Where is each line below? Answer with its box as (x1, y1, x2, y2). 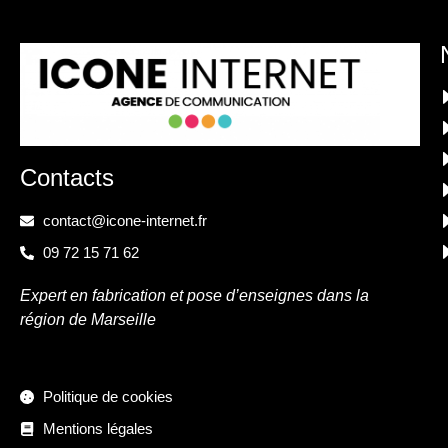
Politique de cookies (42, 387, 173, 405)
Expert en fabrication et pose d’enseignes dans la (20, 286, 369, 304)
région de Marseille (20, 310, 156, 328)
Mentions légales (42, 419, 153, 437)
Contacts (20, 163, 114, 191)
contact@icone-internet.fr (42, 211, 207, 229)
